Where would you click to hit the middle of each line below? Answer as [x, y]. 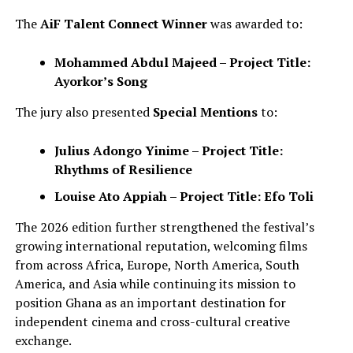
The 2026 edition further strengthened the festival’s [164, 227]
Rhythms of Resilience [123, 169]
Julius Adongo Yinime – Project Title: [168, 150]
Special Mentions [205, 111]
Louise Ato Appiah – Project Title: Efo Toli [184, 196]
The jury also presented [84, 111]
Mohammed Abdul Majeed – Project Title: [182, 62]
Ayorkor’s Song [100, 81]
